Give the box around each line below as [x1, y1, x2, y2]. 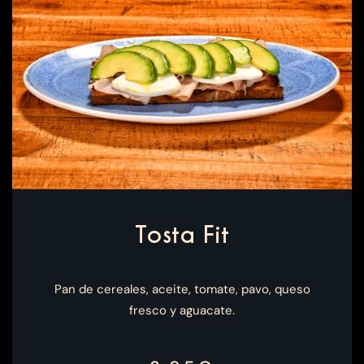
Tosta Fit [135, 220, 229, 250]
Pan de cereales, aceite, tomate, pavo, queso [54, 281, 310, 298]
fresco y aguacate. [129, 302, 235, 319]
